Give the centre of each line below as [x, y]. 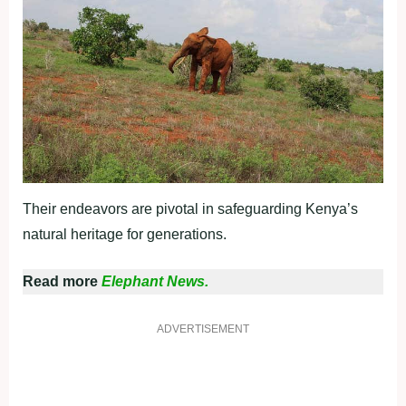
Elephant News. [155, 282]
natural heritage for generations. [125, 235]
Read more [62, 282]
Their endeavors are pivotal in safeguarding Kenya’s [190, 209]
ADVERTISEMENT [203, 329]
